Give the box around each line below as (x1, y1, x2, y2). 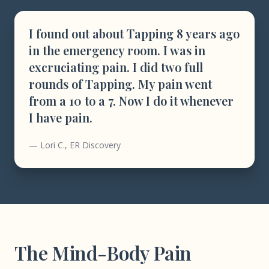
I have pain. (29, 109, 92, 125)
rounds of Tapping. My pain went (29, 76, 212, 92)
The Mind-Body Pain (14, 240, 192, 265)
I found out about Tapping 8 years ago (29, 25, 240, 41)
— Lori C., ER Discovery (29, 139, 121, 151)
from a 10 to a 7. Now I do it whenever (29, 92, 234, 109)
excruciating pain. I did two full (29, 59, 203, 75)
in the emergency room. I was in (29, 42, 205, 58)
